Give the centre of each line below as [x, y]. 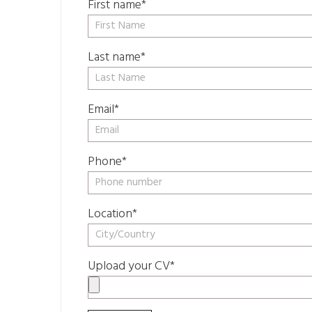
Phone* [107, 162]
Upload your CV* [131, 267]
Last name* [117, 58]
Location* [112, 214]
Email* [103, 110]
